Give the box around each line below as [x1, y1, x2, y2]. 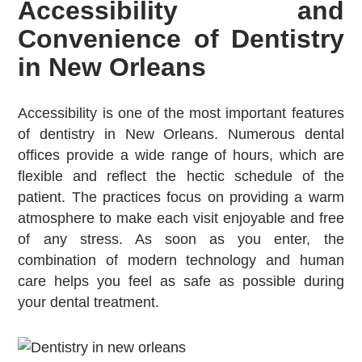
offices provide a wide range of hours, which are [18, 147, 344, 164]
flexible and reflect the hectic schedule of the [18, 168, 344, 185]
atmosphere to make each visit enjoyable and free [18, 210, 344, 227]
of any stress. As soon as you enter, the [18, 231, 344, 248]
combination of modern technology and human [18, 252, 344, 269]
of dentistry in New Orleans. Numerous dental [18, 126, 344, 143]
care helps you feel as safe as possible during [18, 273, 344, 290]
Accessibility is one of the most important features [18, 105, 344, 122]
